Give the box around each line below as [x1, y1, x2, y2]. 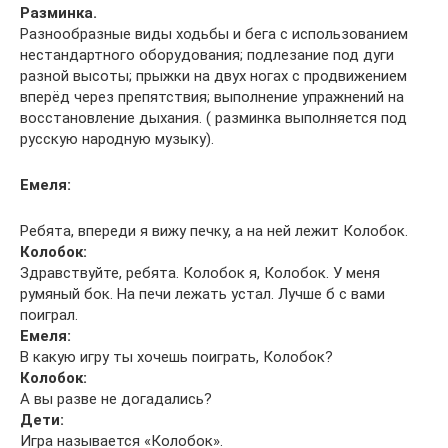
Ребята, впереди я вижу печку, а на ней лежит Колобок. [20, 222, 408, 240]
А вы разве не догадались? [20, 390, 212, 408]
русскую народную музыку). [20, 130, 214, 148]
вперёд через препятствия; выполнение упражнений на [20, 88, 404, 106]
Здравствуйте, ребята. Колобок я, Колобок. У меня [20, 264, 380, 282]
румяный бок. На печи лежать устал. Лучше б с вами [20, 285, 385, 303]
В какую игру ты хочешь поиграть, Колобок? [20, 348, 333, 366]
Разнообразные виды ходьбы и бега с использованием [20, 25, 408, 43]
